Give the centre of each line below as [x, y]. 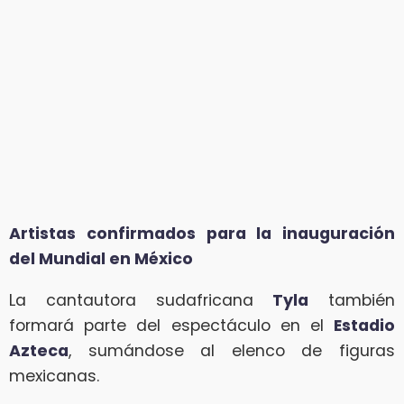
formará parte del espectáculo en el [171, 325]
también [352, 300]
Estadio [364, 325]
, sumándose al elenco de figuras [232, 350]
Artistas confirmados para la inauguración [202, 233]
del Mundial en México [101, 258]
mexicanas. [54, 376]
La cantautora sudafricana [141, 300]
